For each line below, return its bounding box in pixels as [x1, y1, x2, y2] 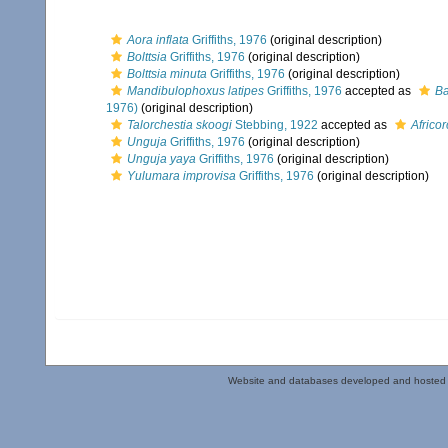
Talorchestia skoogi [127, 118, 232, 132]
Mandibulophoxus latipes [127, 84, 264, 98]
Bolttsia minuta [127, 67, 207, 81]
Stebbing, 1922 [232, 118, 318, 132]
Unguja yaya [127, 152, 196, 166]
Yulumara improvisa [127, 169, 236, 183]
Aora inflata [127, 33, 189, 47]
